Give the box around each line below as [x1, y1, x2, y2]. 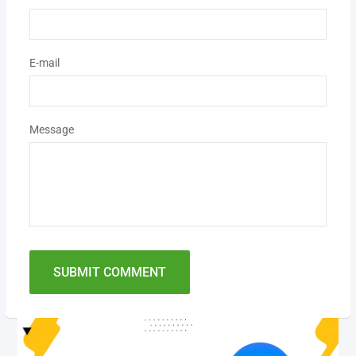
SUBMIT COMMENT [52, 264, 166, 280]
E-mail [29, 56, 60, 69]
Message [29, 122, 74, 136]
